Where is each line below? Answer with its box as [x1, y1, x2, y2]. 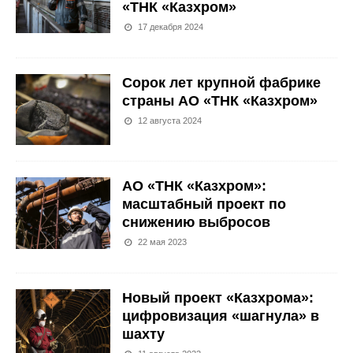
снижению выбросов [122, 214, 270, 231]
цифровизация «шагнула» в [122, 308, 319, 325]
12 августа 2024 [138, 116, 203, 126]
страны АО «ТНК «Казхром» [122, 93, 318, 110]
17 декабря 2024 [138, 22, 204, 32]
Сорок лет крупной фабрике [122, 75, 321, 91]
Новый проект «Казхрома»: [122, 290, 314, 307]
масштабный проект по [122, 196, 286, 213]
